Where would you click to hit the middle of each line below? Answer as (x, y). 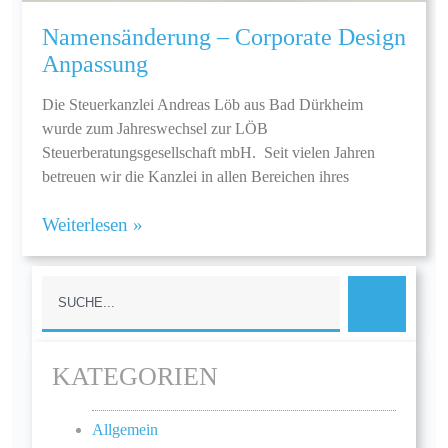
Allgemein (125, 429)
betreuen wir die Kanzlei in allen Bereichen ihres (195, 177)
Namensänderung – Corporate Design (224, 37)
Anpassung (95, 64)
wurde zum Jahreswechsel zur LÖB (155, 129)
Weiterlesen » (92, 225)
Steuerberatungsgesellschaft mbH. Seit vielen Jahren (208, 153)
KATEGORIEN (135, 377)
